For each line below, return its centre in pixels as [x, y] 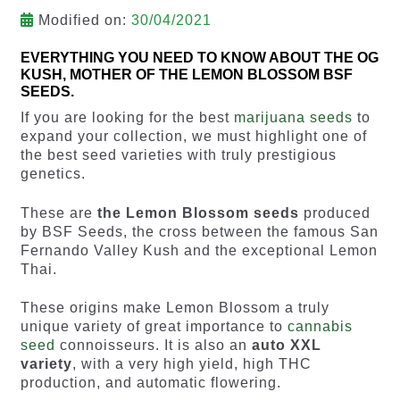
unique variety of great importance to [154, 327]
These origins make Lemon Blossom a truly [175, 308]
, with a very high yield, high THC [192, 364]
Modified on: [82, 20]
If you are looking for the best [127, 118]
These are [58, 212]
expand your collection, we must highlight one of [193, 137]
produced [334, 212]
